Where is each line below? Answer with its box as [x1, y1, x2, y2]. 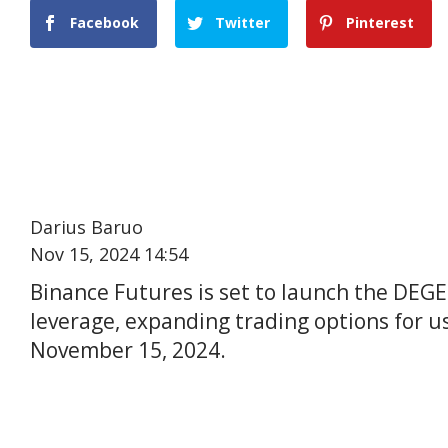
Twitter [215, 12, 271, 32]
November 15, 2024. [30, 336, 226, 365]
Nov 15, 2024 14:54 [30, 242, 188, 267]
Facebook [70, 12, 139, 32]
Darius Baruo [30, 215, 143, 240]
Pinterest [346, 12, 415, 32]
